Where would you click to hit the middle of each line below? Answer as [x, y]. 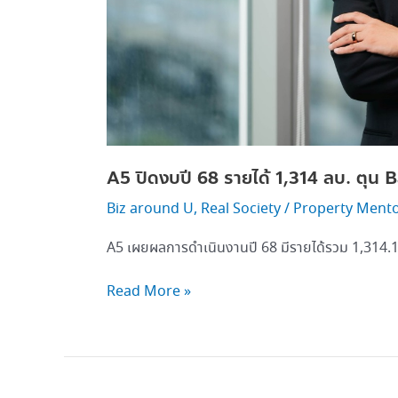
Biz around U [150, 210]
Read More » [149, 291]
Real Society [241, 210]
